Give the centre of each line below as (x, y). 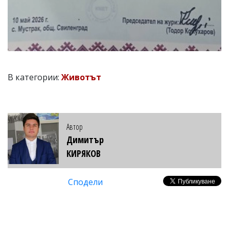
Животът (81, 77)
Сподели (85, 182)
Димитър (85, 140)
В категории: (35, 77)
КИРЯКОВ (84, 154)
